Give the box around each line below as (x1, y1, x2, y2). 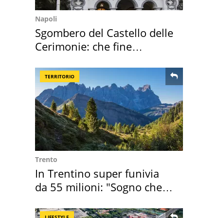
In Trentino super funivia (35, 165, 159, 181)
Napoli (35, 14, 57, 23)
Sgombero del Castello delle (35, 25, 173, 40)
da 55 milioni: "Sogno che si (35, 179, 173, 194)
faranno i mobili (35, 52, 114, 67)
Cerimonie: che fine (35, 38, 132, 54)
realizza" (35, 193, 77, 208)
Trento (35, 154, 57, 164)
